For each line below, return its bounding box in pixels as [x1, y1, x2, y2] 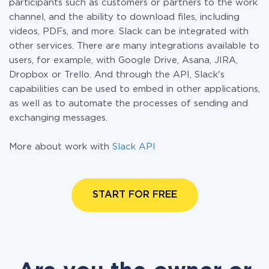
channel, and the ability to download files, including [9, 13, 240, 21]
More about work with [9, 143, 112, 151]
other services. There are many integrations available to [9, 42, 259, 50]
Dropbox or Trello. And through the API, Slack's [9, 71, 225, 79]
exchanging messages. [9, 114, 107, 122]
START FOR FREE [92, 190, 177, 199]
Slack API [112, 143, 156, 151]
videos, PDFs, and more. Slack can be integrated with [9, 28, 249, 35]
